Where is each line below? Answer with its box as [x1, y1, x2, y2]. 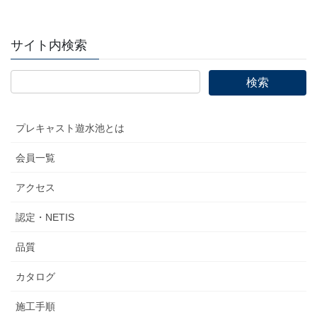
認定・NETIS [16, 211, 74, 223]
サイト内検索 [11, 38, 87, 52]
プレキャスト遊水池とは [16, 122, 125, 134]
